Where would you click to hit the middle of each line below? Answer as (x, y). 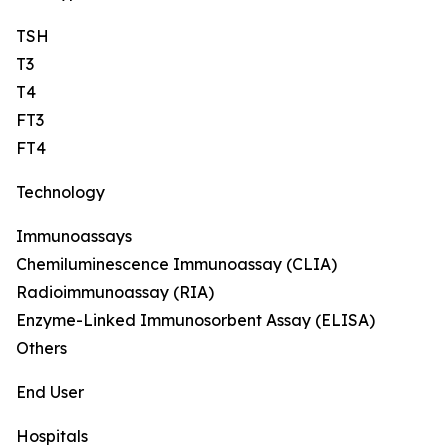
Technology (60, 192)
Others (41, 348)
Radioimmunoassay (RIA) (115, 292)
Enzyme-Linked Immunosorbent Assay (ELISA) (195, 320)
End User (50, 392)
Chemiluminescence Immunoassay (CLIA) (176, 264)
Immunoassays (74, 236)
